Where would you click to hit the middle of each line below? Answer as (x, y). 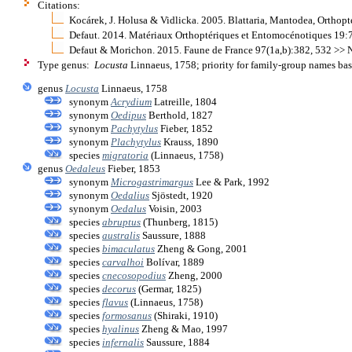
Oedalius (130, 195)
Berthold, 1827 (180, 115)
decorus (119, 288)
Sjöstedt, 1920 (181, 195)
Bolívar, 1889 (174, 262)
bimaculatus (128, 248)
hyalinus (121, 328)
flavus (115, 302)
